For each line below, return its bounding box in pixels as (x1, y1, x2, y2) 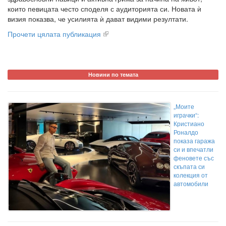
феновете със (174, 153, 214, 162)
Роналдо (174, 128, 198, 137)
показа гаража (174, 136, 215, 145)
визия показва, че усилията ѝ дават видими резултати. (8, 14, 188, 24)
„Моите (174, 102, 194, 111)
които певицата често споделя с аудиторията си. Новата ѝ (8, 4, 201, 14)
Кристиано (174, 119, 204, 128)
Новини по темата (88, 71, 138, 79)
